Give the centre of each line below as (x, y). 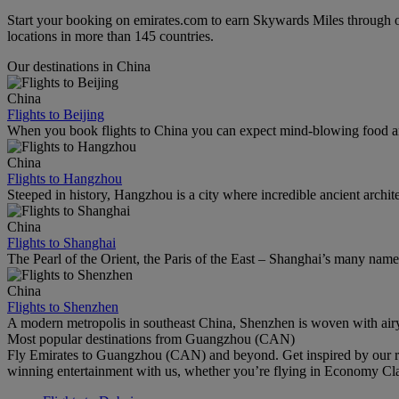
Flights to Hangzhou (65, 178)
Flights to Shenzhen (63, 306)
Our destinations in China (79, 66)
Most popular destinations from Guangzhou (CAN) (151, 338)
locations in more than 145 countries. (110, 36)
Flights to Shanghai (61, 242)
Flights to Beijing (56, 114)
